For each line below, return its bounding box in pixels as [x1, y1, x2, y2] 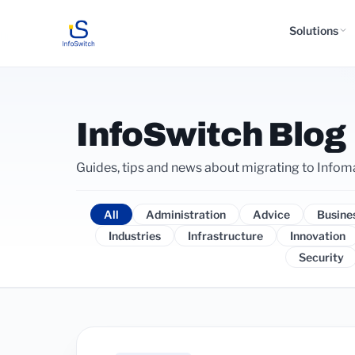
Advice [253, 208, 290, 221]
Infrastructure [187, 229, 263, 242]
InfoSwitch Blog [76, 116, 346, 153]
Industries [108, 229, 161, 242]
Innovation [289, 229, 345, 242]
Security [298, 250, 344, 264]
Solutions [289, 23, 338, 37]
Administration [146, 208, 226, 221]
